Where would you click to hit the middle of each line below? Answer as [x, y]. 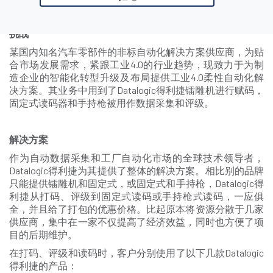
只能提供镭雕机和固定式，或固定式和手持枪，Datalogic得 [136, 183]
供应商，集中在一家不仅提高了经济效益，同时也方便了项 [136, 221]
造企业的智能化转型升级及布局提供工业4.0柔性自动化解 [136, 77]
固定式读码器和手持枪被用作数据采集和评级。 [112, 102]
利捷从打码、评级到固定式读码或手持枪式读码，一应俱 [136, 196]
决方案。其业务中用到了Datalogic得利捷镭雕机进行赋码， [136, 90]
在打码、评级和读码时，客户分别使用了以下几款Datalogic [136, 252]
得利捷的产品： [43, 265]
